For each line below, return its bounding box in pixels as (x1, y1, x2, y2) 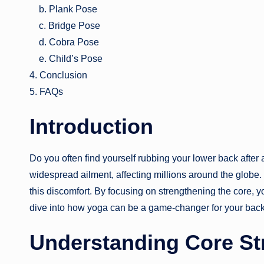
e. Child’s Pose (29, 53, 103, 64)
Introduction (29, 114, 153, 138)
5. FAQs (29, 86, 63, 97)
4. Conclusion (29, 70, 87, 80)
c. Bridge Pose (29, 20, 100, 31)
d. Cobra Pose (29, 37, 99, 47)
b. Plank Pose (29, 4, 97, 14)
